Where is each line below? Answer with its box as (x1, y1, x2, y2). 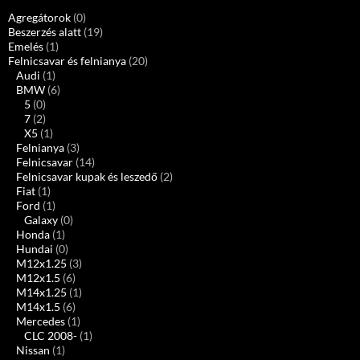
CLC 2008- (24, 328, 77, 342)
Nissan (16, 342, 50, 357)
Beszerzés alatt (8, 24, 81, 39)
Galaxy (24, 212, 58, 227)
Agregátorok (8, 10, 71, 24)
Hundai (16, 241, 53, 256)
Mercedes (16, 313, 65, 328)
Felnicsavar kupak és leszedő (16, 169, 157, 183)
